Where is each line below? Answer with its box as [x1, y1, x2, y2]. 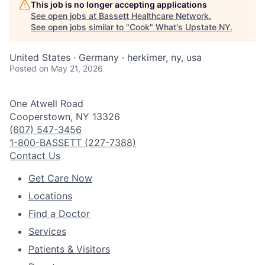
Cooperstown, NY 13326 [9, 111, 120, 122]
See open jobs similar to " [31, 22, 130, 32]
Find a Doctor [28, 208, 90, 219]
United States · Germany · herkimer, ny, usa [9, 51, 202, 63]
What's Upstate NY [156, 22, 230, 32]
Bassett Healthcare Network [99, 11, 209, 21]
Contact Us [9, 150, 60, 161]
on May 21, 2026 [39, 63, 103, 73]
